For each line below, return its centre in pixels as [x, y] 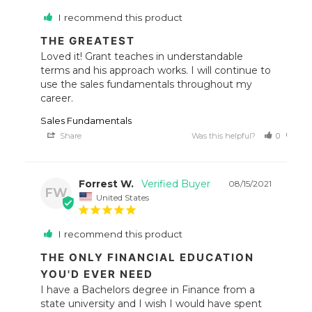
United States [123, 197]
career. [57, 98]
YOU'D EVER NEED [97, 274]
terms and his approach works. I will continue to [156, 70]
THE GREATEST [88, 40]
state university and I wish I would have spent [151, 304]
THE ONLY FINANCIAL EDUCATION [148, 258]
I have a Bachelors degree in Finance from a [148, 290]
